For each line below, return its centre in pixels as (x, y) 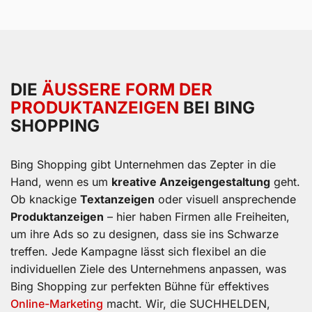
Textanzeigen (117, 199)
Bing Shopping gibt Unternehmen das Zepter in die (143, 164)
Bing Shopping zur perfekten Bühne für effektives (140, 286)
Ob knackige (45, 199)
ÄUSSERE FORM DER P (127, 89)
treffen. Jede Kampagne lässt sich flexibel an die (138, 251)
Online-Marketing (57, 303)
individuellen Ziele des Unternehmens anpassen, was (148, 268)
